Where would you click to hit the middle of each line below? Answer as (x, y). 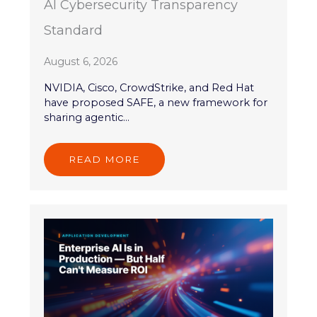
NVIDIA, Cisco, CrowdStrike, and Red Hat (149, 88)
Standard (74, 31)
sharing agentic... (87, 118)
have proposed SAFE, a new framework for (156, 103)
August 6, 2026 (81, 62)
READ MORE (105, 160)
